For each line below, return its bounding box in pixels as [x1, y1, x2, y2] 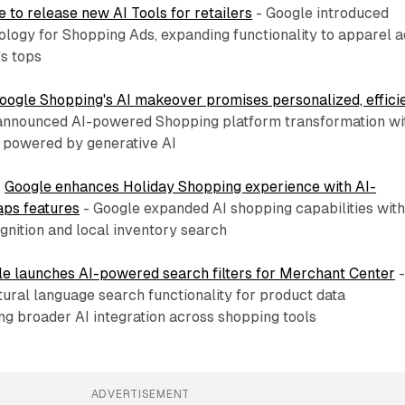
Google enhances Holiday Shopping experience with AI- [5, 177, 377, 195]
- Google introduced [252, 4, 390, 22]
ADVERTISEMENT [90, 387, 191, 400]
